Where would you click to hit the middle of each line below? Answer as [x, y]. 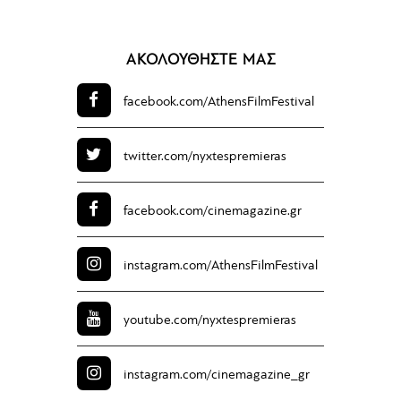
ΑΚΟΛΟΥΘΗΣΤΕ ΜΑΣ [200, 61]
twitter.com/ [158, 158]
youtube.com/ [162, 321]
